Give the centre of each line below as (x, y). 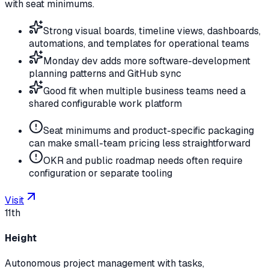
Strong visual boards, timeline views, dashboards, (152, 31)
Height (21, 238)
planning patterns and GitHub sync (105, 73)
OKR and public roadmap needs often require (143, 160)
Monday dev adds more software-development (147, 61)
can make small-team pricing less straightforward (140, 143)
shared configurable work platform (105, 103)
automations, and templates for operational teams (139, 43)
